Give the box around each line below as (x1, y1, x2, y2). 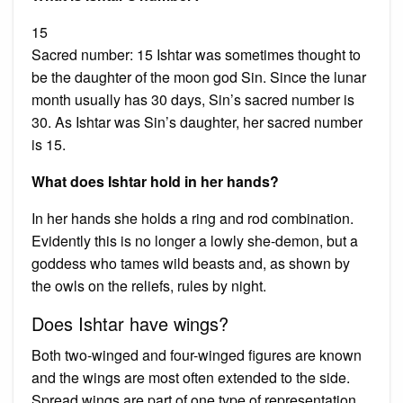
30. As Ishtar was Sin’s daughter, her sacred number (31, 111, 363, 132)
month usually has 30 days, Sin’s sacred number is (31, 88, 354, 110)
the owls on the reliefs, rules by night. (31, 274, 266, 296)
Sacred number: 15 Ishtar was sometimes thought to (31, 43, 361, 65)
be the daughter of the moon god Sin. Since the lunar (31, 66, 366, 87)
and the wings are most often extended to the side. (31, 366, 350, 388)
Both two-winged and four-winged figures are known (31, 344, 362, 365)
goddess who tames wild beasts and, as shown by (31, 252, 350, 273)
